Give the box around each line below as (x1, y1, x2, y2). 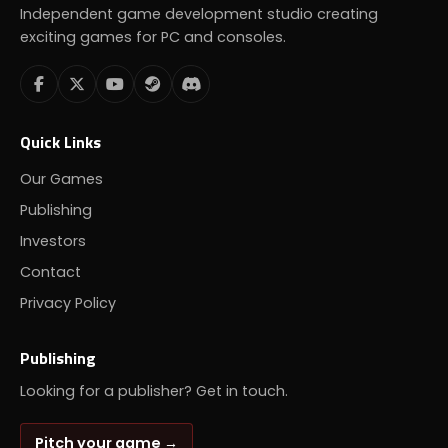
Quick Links (20, 129, 101, 154)
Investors (20, 230, 86, 251)
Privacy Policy (20, 292, 116, 313)
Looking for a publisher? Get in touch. (20, 380, 288, 401)
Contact (20, 261, 81, 282)
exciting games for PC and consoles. (20, 26, 286, 47)
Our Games (20, 168, 103, 189)
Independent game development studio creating (20, 3, 378, 24)
